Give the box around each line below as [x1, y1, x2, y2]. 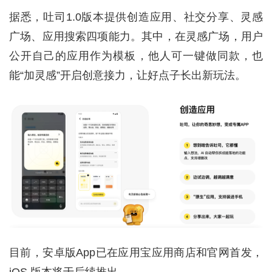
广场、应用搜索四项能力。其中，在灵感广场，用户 [9, 30, 263, 43]
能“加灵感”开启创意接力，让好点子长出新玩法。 [9, 69, 246, 82]
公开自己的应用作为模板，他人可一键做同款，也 [9, 50, 263, 63]
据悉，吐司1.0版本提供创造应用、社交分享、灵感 [9, 11, 263, 24]
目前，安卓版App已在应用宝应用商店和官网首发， [9, 246, 263, 259]
